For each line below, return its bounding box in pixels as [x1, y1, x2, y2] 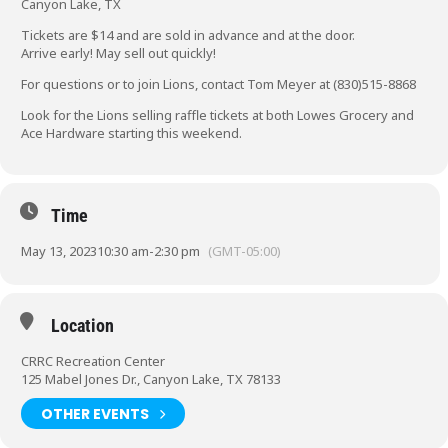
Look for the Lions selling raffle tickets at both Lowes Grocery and [21, 106, 414, 124]
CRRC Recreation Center [21, 352, 165, 370]
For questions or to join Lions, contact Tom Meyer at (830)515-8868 [21, 75, 416, 93]
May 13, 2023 [21, 242, 97, 260]
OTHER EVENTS [41, 403, 149, 424]
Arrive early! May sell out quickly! [21, 44, 216, 62]
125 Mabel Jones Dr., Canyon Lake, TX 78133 [21, 370, 281, 388]
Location [51, 315, 114, 336]
